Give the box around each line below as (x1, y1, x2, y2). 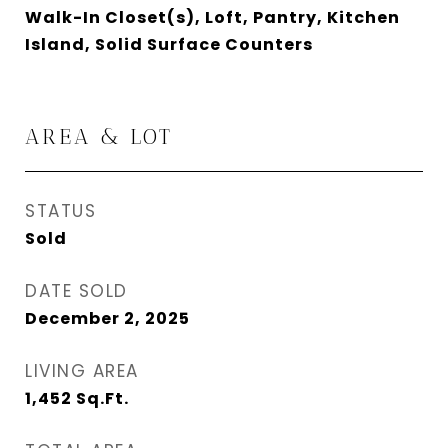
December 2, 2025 (25, 307, 190, 330)
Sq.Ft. (76, 387, 129, 410)
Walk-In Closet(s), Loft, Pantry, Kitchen (25, 6, 400, 29)
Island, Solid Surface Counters (25, 33, 313, 56)
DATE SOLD (25, 279, 128, 303)
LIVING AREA (25, 359, 139, 383)
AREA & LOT (25, 124, 173, 149)
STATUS (25, 199, 96, 223)
